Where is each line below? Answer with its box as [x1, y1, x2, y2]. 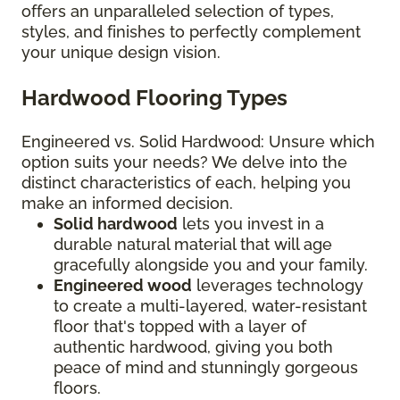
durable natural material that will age [54, 235, 332, 254]
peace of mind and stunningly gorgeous [54, 358, 358, 378]
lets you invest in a [178, 214, 324, 234]
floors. [54, 379, 101, 398]
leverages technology [192, 276, 363, 296]
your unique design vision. [21, 43, 221, 62]
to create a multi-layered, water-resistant [54, 296, 367, 316]
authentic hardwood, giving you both [54, 337, 333, 357]
